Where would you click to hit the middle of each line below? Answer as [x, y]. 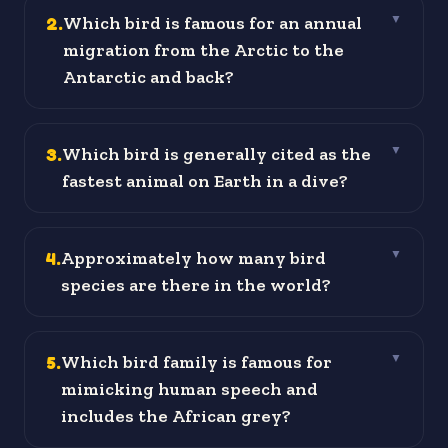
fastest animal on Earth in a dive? [205, 181]
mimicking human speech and [189, 389]
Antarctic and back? [148, 77]
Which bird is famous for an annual [212, 23]
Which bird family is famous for [196, 362]
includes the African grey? [176, 416]
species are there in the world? [196, 285]
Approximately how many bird [193, 258]
